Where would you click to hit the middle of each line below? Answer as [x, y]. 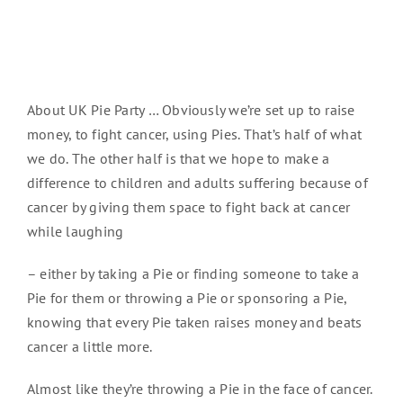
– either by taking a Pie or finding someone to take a [193, 274]
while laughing [75, 232]
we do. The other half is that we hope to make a [178, 159]
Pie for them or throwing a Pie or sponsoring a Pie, [187, 298]
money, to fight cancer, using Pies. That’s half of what [194, 134]
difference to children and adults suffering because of [197, 183]
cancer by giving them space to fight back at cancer [188, 207]
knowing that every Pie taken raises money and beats [194, 322]
